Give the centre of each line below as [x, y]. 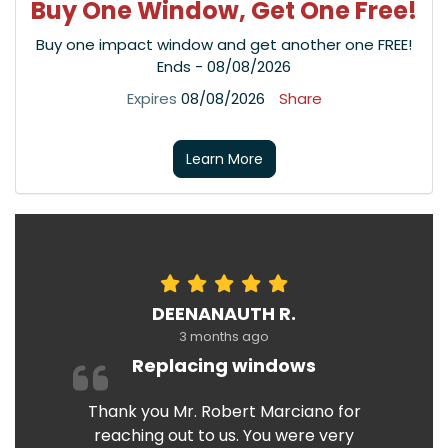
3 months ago [224, 336]
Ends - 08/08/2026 [224, 66]
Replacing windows [224, 365]
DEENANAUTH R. [224, 313]
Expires [151, 98]
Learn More [224, 158]
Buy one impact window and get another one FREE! [224, 44]
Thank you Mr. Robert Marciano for [224, 411]
